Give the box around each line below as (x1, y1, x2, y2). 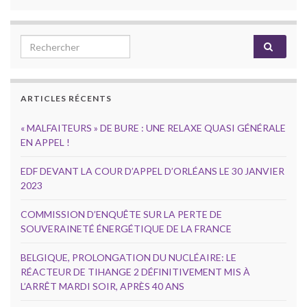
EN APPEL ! (21, 136, 70, 149)
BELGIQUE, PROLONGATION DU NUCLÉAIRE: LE (21, 251, 236, 264)
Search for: (21, 36, 77, 50)
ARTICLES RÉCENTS (21, 93, 112, 104)
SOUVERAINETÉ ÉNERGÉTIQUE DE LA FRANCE (21, 223, 232, 235)
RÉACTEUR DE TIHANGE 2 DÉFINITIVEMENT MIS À (21, 266, 250, 278)
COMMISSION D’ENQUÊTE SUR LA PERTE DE (21, 208, 222, 221)
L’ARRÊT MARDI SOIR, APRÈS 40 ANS (21, 280, 184, 293)
